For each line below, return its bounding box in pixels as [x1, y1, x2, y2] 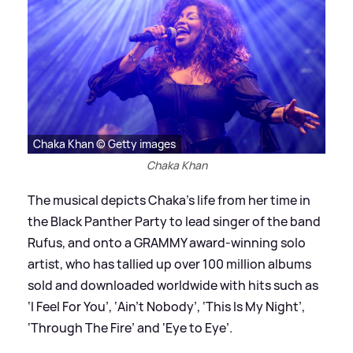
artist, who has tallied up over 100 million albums [28, 255, 311, 273]
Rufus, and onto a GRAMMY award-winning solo [28, 233, 306, 251]
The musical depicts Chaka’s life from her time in [28, 191, 310, 209]
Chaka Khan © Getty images [33, 136, 176, 151]
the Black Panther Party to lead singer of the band [28, 212, 321, 230]
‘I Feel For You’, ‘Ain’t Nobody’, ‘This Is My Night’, [28, 297, 305, 315]
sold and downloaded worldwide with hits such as [28, 276, 318, 294]
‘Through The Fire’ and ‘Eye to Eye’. [28, 318, 232, 336]
